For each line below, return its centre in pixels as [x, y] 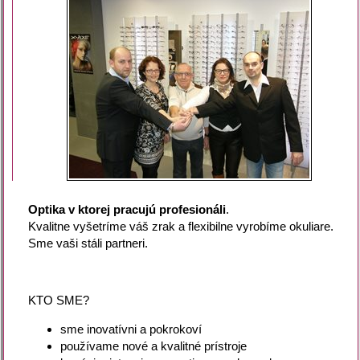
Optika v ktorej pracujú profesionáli [127, 210]
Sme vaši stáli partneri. [88, 243]
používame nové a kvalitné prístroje [153, 346]
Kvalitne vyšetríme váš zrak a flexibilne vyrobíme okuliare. [180, 227]
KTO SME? [58, 301]
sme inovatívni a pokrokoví [131, 329]
